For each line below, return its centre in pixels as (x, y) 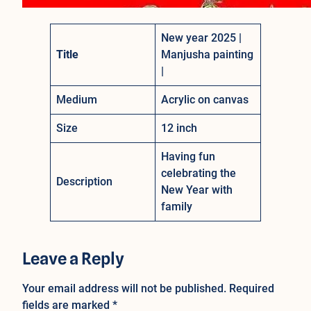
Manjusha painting (207, 54)
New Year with (197, 190)
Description (84, 181)
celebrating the (199, 173)
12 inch (179, 128)
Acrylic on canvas (205, 99)
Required (252, 289)
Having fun (188, 156)
